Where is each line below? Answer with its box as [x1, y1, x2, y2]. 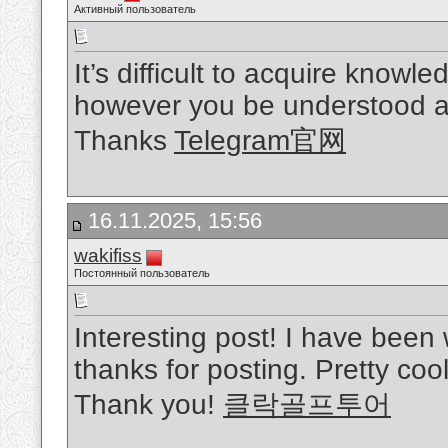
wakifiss [74, 245, 142, 266]
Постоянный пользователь [74, 267, 210, 279]
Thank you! [74, 389, 223, 421]
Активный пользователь [74, 3, 196, 15]
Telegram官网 [174, 125, 346, 157]
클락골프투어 [223, 389, 391, 421]
